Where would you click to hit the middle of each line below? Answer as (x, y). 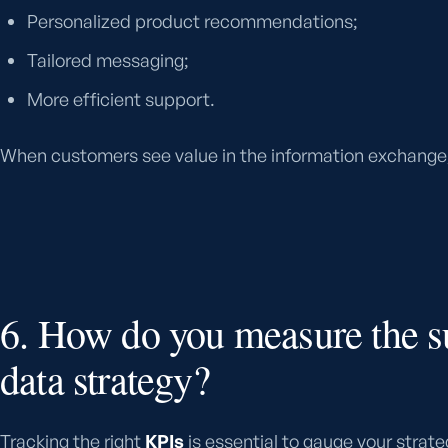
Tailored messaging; (108, 60)
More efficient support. (121, 99)
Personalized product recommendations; (193, 21)
